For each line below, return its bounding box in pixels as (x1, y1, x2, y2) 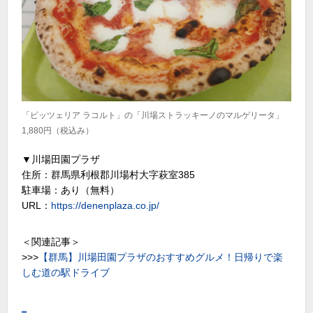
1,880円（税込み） (22, 126, 94, 136)
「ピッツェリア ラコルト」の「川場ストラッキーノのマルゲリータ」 (22, 110, 284, 121)
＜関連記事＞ (22, 235, 81, 247)
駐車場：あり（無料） (22, 184, 120, 196)
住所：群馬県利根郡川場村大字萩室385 (22, 168, 196, 180)
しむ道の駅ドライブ (22, 266, 110, 278)
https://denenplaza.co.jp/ (51, 199, 160, 211)
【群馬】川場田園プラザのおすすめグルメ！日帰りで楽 (38, 251, 284, 263)
